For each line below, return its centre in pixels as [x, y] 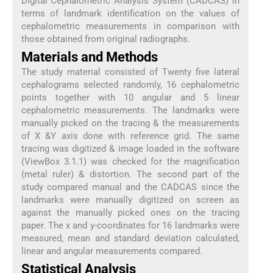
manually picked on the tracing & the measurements [130, 123]
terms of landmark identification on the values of [130, 13]
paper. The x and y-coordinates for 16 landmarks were [130, 226]
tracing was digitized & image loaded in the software [130, 149]
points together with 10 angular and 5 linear [130, 98]
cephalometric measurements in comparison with [130, 26]
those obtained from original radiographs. [105, 39]
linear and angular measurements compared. [112, 251]
